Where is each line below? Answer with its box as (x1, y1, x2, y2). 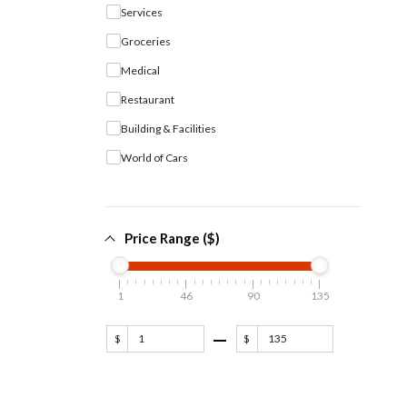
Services (121, 5, 163, 19)
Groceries (121, 34, 171, 48)
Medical (121, 63, 160, 77)
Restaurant (121, 92, 174, 106)
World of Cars (121, 150, 188, 164)
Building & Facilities (121, 121, 216, 135)
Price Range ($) (124, 229, 220, 246)
